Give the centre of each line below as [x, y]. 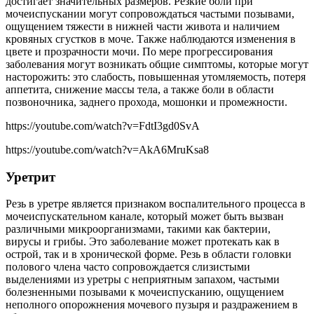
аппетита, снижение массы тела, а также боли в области [140, 90]
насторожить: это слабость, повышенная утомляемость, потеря [156, 77]
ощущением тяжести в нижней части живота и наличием [143, 27]
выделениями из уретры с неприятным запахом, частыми [143, 280]
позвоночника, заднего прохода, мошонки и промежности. [146, 102]
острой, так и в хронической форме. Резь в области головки [149, 254]
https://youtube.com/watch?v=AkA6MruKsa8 [107, 150]
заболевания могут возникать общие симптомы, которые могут [157, 64]
